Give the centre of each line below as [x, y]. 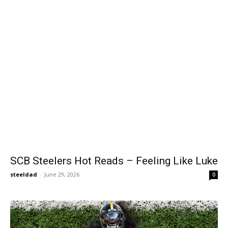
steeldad [24, 174]
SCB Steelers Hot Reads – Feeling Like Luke [114, 161]
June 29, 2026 [62, 174]
